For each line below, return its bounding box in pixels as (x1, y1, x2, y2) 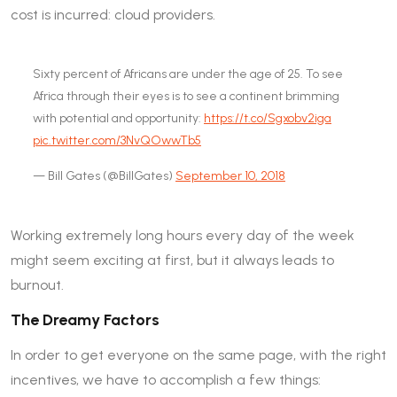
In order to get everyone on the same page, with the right (11, 346, 386, 363)
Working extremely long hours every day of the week (11, 226, 354, 244)
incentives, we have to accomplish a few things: (11, 370, 321, 388)
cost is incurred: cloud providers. (11, 5, 215, 23)
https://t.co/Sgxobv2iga (204, 110, 331, 126)
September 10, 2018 (175, 167, 285, 183)
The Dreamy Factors (11, 309, 160, 330)
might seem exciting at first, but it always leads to (11, 251, 334, 269)
